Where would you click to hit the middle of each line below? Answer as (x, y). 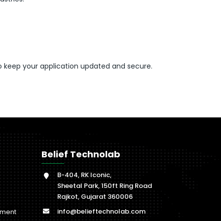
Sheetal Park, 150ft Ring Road (104, 186)
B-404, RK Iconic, (84, 175)
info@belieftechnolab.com (101, 212)
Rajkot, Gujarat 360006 (95, 197)
